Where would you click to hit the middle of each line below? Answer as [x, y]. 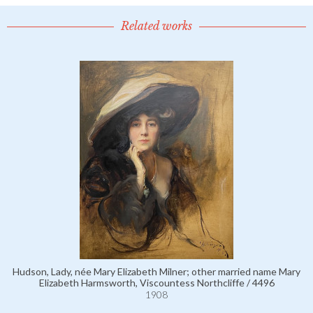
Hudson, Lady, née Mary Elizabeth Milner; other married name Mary [156, 271]
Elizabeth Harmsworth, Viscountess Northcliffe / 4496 [156, 283]
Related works [156, 26]
